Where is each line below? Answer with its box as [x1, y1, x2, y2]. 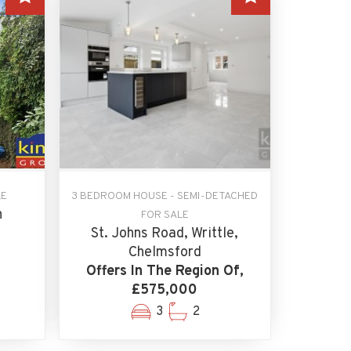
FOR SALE [140, 208, 189, 222]
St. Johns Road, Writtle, [91, 224, 239, 243]
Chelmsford [128, 243, 201, 262]
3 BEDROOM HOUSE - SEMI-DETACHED [71, 189, 259, 203]
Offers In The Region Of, [85, 262, 244, 280]
